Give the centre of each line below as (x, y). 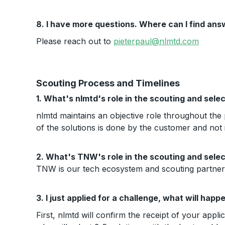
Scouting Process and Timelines (108, 83)
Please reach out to (75, 41)
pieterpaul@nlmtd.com (156, 41)
